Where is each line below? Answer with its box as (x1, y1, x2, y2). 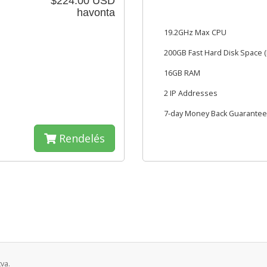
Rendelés (56, 131, 105, 145)
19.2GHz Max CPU (164, 27, 226, 38)
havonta (77, 7, 115, 18)
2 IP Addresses (164, 88, 218, 98)
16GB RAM (164, 68, 200, 78)
